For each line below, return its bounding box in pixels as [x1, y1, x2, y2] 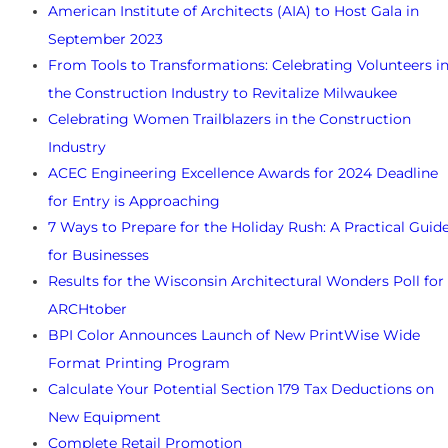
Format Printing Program [48, 354, 230, 371]
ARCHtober [48, 300, 127, 317]
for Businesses [48, 246, 149, 263]
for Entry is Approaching [48, 192, 220, 209]
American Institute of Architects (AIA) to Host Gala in [48, 2, 419, 21]
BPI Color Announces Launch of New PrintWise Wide [48, 326, 420, 345]
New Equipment [48, 408, 161, 425]
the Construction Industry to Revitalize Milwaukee [48, 84, 397, 101]
